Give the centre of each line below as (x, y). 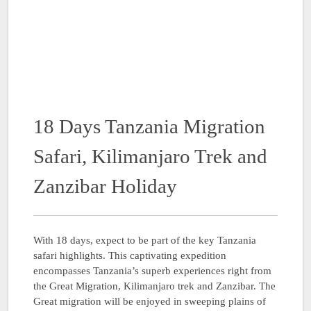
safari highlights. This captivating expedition (130, 255)
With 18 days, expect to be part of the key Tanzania (145, 240)
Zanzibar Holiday (105, 186)
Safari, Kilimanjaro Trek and (150, 156)
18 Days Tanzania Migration (149, 126)
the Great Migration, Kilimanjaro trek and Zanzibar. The (154, 286)
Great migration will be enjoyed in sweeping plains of (150, 301)
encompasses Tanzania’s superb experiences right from (152, 270)
